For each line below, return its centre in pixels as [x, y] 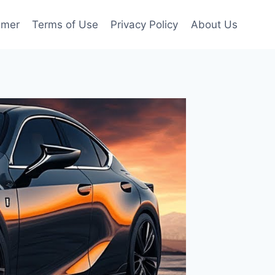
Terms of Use [65, 24]
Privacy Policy [145, 24]
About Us [214, 24]
